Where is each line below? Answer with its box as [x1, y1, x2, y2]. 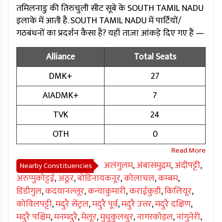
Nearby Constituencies [20, 160, 92, 172]
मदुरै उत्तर [121, 197, 152, 212]
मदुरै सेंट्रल [55, 197, 89, 212]
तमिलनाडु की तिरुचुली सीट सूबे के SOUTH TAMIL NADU [16, 1, 204, 16]
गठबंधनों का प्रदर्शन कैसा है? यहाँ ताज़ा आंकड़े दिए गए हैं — [16, 26, 204, 41]
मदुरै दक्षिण [155, 197, 191, 212]
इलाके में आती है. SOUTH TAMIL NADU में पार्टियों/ [16, 13, 181, 29]
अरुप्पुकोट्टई [16, 171, 55, 186]
